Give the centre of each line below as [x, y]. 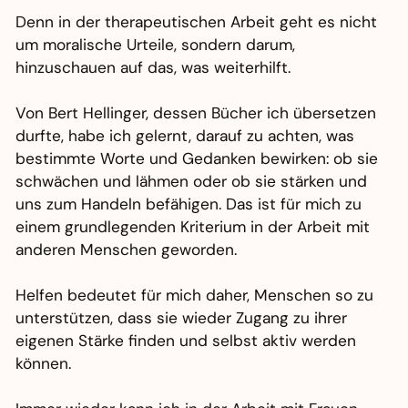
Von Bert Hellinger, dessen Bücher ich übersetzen [196, 113]
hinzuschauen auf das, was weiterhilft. [153, 68]
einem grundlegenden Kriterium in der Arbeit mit [193, 227]
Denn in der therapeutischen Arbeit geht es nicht [197, 22]
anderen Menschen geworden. [127, 250]
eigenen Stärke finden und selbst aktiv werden [186, 341]
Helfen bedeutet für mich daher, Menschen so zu [195, 296]
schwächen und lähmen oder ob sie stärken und [192, 182]
